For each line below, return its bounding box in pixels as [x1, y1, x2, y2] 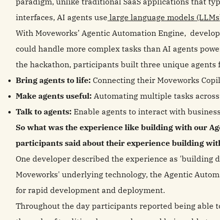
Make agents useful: [16, 91, 92, 101]
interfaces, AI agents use [16, 12, 108, 22]
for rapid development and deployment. [16, 185, 167, 195]
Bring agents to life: [16, 75, 93, 85]
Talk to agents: [16, 107, 74, 116]
